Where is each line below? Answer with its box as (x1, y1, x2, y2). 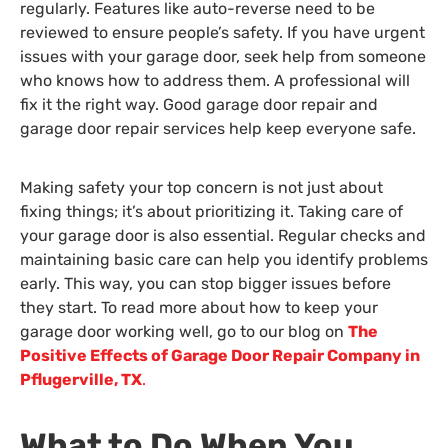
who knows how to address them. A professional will (20, 71, 410, 91)
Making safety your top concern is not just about (20, 177, 383, 197)
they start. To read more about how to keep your (20, 297, 378, 317)
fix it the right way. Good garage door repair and (20, 95, 378, 115)
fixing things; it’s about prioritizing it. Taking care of (20, 201, 403, 221)
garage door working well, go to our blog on (20, 321, 348, 341)
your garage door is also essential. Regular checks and (20, 225, 426, 245)
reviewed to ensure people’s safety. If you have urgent (20, 23, 425, 43)
